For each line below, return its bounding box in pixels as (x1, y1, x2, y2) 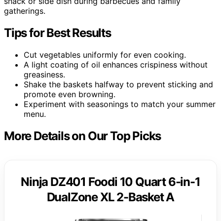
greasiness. (24, 69, 65, 79)
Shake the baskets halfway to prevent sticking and (24, 79, 213, 89)
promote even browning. (24, 89, 115, 99)
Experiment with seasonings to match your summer (24, 99, 216, 109)
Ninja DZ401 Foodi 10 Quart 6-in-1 (21, 174, 200, 189)
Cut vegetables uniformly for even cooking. (24, 49, 186, 60)
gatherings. (4, 5, 45, 16)
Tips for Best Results (4, 25, 111, 40)
